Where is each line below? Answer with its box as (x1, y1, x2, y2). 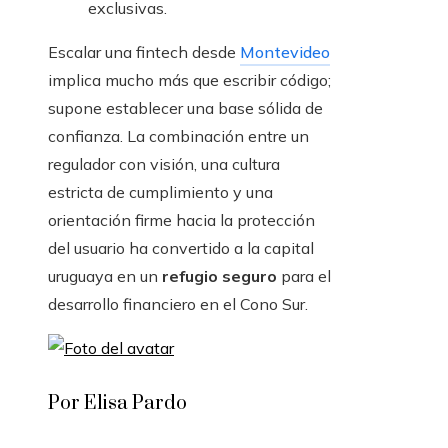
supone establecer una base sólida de (48, 98, 323, 119)
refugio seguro (162, 266, 277, 287)
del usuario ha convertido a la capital (48, 238, 314, 259)
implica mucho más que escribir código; (48, 70, 331, 91)
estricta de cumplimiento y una (48, 182, 273, 203)
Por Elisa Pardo (48, 391, 187, 417)
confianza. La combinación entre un (48, 126, 309, 147)
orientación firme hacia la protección (48, 210, 315, 231)
